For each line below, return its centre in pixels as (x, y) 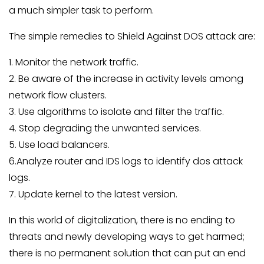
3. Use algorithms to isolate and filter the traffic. (116, 112)
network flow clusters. (58, 95)
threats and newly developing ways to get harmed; (127, 237)
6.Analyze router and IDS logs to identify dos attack (126, 161)
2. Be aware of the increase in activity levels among (126, 79)
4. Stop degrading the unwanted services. (105, 128)
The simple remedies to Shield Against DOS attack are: (132, 36)
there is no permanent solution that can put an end (127, 253)
